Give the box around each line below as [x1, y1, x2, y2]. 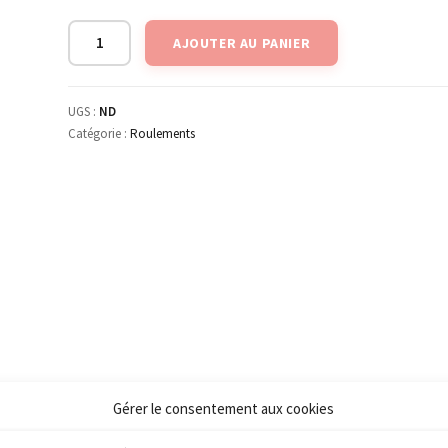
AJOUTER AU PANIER [173, 33, 311, 52]
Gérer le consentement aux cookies [113, 398, 335, 418]
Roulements [130, 124, 195, 142]
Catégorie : [68, 124, 130, 142]
